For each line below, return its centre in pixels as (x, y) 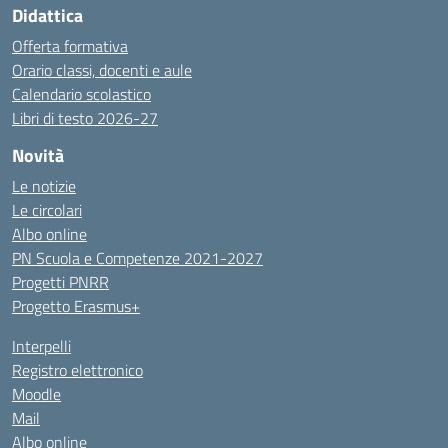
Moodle (36, 394)
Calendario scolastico (81, 94)
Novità (38, 155)
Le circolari (47, 210)
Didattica (47, 15)
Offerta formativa (70, 46)
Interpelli (41, 346)
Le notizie (44, 186)
